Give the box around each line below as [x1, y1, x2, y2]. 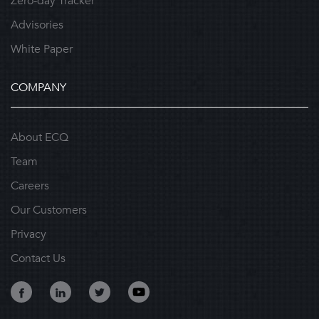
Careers [11, 178, 49, 194]
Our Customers [11, 202, 87, 218]
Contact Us [11, 251, 66, 266]
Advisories [11, 17, 63, 33]
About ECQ [11, 130, 68, 145]
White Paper [11, 41, 73, 57]
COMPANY [11, 80, 66, 95]
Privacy [11, 226, 46, 242]
